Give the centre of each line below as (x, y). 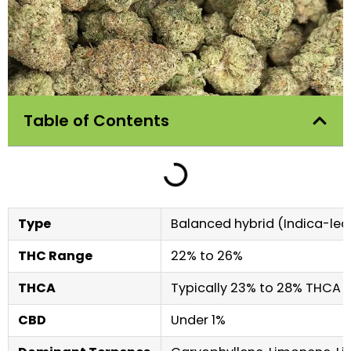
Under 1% (198, 320)
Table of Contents (96, 120)
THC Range (55, 255)
